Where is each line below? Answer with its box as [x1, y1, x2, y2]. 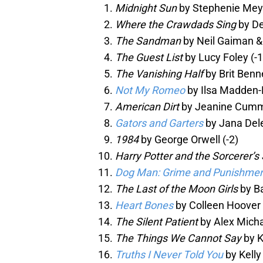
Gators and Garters [115, 117, 203, 130]
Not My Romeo [115, 84, 185, 97]
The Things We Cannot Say [115, 232, 241, 245]
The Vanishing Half [115, 68, 203, 80]
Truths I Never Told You [115, 248, 223, 261]
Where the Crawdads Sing [115, 18, 236, 31]
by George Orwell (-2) [139, 133, 238, 146]
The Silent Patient [115, 215, 198, 228]
